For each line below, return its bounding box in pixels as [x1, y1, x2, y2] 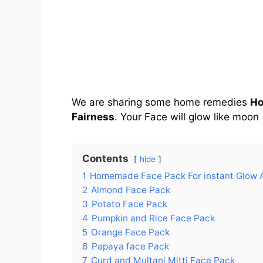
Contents [82, 153, 129, 165]
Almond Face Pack [91, 184, 170, 196]
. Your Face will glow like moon [114, 111, 259, 123]
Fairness [72, 111, 114, 123]
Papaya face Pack [92, 241, 169, 252]
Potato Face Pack [92, 198, 167, 210]
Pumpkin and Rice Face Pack [92, 213, 215, 224]
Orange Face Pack [91, 227, 170, 238]
